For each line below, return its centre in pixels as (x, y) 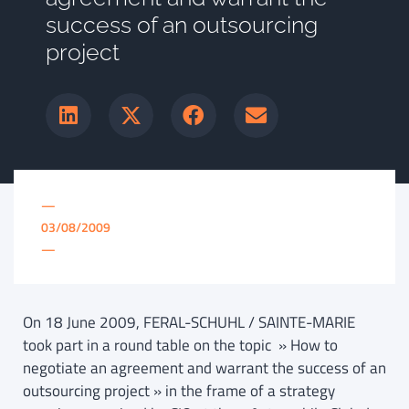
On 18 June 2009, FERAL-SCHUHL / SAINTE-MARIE (189, 323)
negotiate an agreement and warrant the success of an (204, 368)
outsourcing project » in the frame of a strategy (179, 391)
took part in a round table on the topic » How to (180, 346)
